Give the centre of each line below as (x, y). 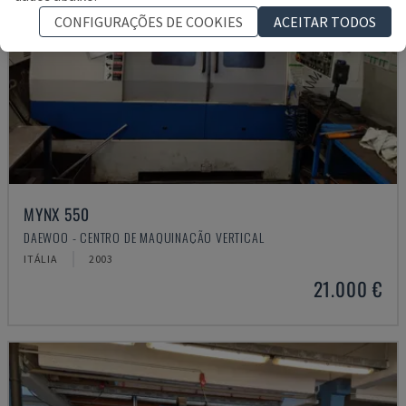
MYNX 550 (57, 214)
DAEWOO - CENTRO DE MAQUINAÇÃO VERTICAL (144, 237)
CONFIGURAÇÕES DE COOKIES (149, 21)
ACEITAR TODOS (325, 21)
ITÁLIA (41, 259)
